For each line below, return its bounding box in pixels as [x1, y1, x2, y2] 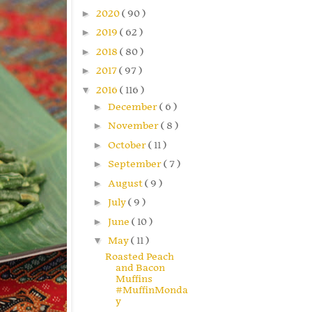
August [107, 177, 145, 189]
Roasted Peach [104, 251, 174, 263]
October [107, 139, 148, 151]
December [107, 100, 159, 113]
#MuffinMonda [115, 284, 188, 297]
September [107, 158, 164, 171]
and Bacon [115, 262, 165, 274]
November [107, 120, 161, 132]
